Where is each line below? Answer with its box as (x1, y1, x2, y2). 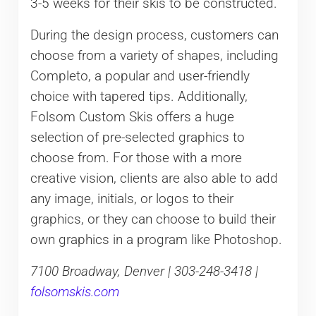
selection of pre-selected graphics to (30, 129, 245, 145)
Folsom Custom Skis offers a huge (30, 109, 234, 125)
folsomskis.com (30, 284, 119, 300)
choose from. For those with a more (30, 150, 242, 166)
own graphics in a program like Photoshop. (30, 231, 282, 248)
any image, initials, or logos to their (30, 190, 233, 207)
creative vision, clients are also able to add (30, 170, 278, 186)
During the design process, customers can (30, 27, 279, 43)
